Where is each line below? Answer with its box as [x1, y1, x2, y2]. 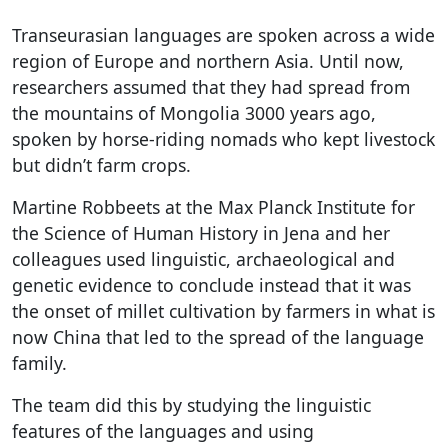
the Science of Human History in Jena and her [12, 220, 390, 245]
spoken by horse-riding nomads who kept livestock [12, 126, 435, 151]
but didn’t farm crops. [12, 152, 191, 177]
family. [12, 350, 67, 375]
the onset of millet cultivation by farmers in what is [12, 298, 435, 323]
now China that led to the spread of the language [12, 324, 424, 349]
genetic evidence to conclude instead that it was [12, 272, 411, 297]
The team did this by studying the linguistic [12, 392, 371, 417]
